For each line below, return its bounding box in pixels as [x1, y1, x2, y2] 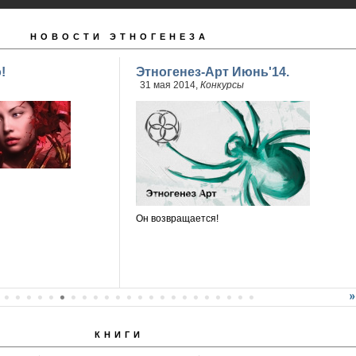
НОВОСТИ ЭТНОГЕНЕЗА [29, 32, 209, 41]
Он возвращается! [135, 213, 219, 224]
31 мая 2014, [139, 79, 200, 91]
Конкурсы [199, 79, 244, 91]
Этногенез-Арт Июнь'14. [135, 65, 289, 79]
